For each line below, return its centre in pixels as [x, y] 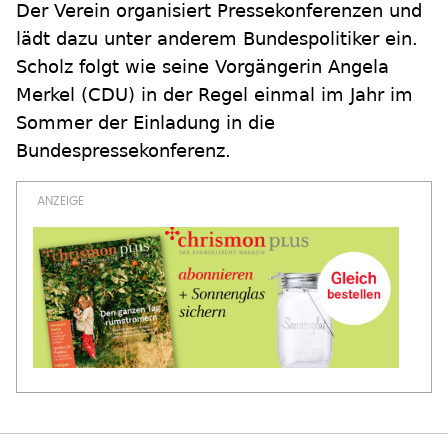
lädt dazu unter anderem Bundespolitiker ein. [217, 38]
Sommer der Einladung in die [145, 122]
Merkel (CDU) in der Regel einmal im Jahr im [214, 94]
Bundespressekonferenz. [123, 150]
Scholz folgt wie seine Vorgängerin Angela [202, 66]
